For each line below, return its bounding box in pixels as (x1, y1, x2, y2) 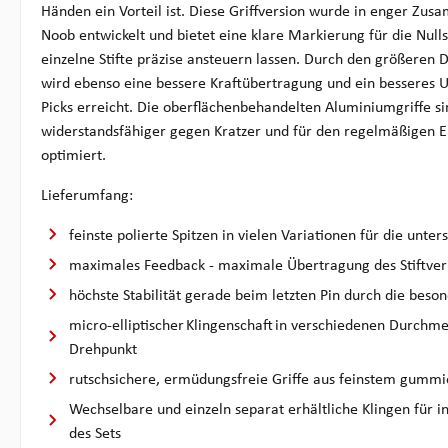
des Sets (69, 425, 121, 442)
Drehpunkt (69, 341, 137, 358)
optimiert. (41, 147, 106, 164)
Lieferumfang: (41, 187, 133, 204)
